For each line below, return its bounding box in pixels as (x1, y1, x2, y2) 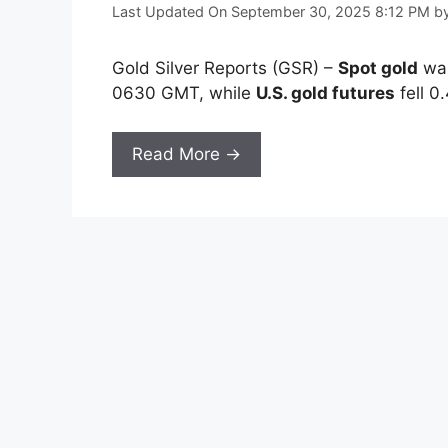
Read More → (132, 143, 241, 164)
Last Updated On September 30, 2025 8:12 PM (112, 3, 430, 21)
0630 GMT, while (112, 83, 256, 104)
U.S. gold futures (256, 83, 395, 104)
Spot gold (338, 58, 418, 79)
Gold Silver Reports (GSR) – (112, 58, 338, 79)
